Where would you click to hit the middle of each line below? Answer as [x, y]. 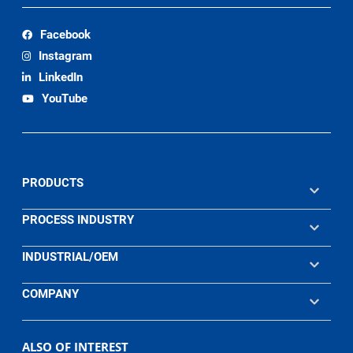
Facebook [66, 34]
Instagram [66, 56]
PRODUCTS [53, 182]
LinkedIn [61, 77]
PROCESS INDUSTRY [78, 219]
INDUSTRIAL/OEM [71, 256]
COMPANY [51, 294]
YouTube [65, 98]
